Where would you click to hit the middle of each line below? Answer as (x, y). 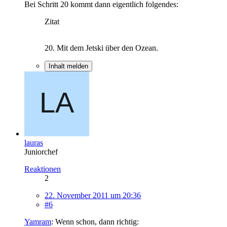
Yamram (38, 221)
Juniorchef (41, 152)
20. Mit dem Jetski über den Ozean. (101, 48)
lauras (34, 142)
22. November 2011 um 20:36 (93, 195)
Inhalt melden (68, 66)
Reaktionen (43, 169)
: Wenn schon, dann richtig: (95, 221)
